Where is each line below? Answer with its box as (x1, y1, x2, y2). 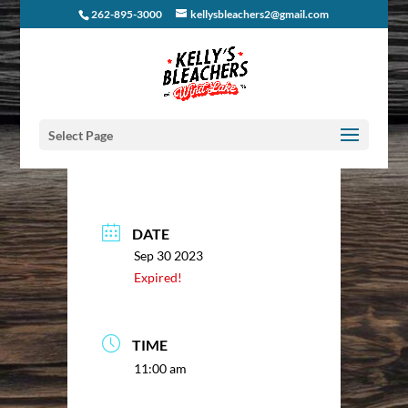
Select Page (47, 127, 113, 143)
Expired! (134, 270, 182, 285)
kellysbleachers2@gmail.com (190, 7, 330, 21)
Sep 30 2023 (134, 248, 203, 263)
